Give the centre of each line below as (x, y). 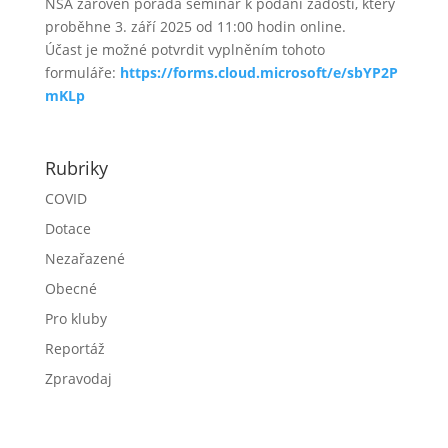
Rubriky (76, 167)
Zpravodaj (78, 378)
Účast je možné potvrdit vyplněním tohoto (184, 49)
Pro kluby (75, 318)
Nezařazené (84, 258)
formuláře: (82, 72)
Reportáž (74, 348)
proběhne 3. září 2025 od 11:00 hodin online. (195, 26)
